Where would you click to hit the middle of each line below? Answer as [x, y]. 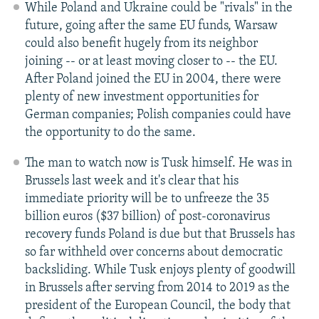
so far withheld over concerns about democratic [153, 253]
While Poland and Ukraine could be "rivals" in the [158, 9]
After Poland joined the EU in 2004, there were [153, 80]
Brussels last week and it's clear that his [131, 182]
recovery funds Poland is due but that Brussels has [159, 235]
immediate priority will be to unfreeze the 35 [147, 199]
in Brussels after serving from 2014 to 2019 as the [157, 288]
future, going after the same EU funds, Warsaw [151, 26]
